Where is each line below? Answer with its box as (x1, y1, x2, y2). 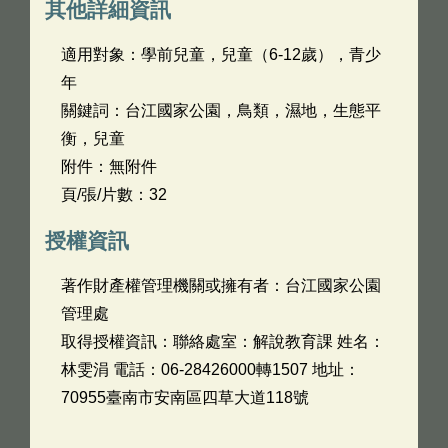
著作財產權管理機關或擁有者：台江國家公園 (61, 277, 381, 294)
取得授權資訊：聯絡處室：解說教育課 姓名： (61, 333, 385, 350)
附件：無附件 (61, 158, 157, 175)
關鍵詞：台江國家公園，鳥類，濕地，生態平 (61, 102, 381, 119)
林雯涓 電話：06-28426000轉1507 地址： (61, 361, 360, 378)
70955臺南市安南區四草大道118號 (61, 389, 309, 406)
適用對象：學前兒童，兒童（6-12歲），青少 (61, 46, 381, 63)
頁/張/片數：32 (61, 186, 167, 203)
